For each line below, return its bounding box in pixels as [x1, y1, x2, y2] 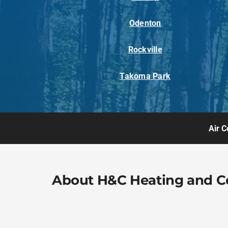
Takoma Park [120, 71, 171, 81]
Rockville [128, 44, 162, 54]
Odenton [129, 18, 161, 28]
